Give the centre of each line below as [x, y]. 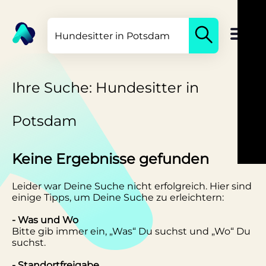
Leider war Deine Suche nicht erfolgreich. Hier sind [132, 186]
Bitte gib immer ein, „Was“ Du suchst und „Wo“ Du [131, 231]
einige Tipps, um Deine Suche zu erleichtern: [118, 197]
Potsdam [44, 121]
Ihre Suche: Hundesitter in [105, 88]
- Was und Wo [45, 220]
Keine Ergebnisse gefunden [110, 159]
